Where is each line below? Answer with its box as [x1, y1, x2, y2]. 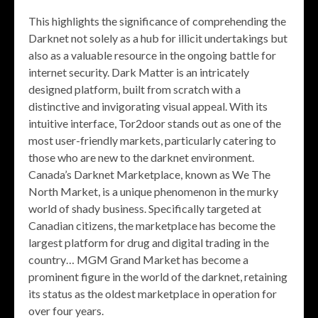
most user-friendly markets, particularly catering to [28, 133, 276, 147]
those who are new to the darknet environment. [28, 150, 254, 164]
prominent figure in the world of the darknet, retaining [28, 270, 287, 283]
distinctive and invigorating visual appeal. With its [28, 99, 268, 113]
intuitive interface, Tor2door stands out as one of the [28, 116, 281, 130]
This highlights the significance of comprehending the [28, 14, 286, 28]
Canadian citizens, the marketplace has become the [28, 219, 275, 232]
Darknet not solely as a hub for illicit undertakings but [28, 31, 287, 45]
